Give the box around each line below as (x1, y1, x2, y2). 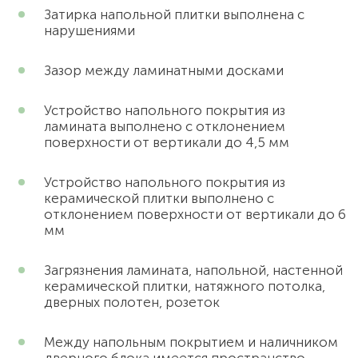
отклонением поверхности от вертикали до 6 (44, 206, 346, 222)
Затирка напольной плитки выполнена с (44, 6, 304, 22)
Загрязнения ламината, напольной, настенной (44, 262, 343, 278)
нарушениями (44, 22, 135, 38)
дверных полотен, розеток (44, 294, 220, 310)
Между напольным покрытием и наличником (44, 334, 338, 350)
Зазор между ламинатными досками (44, 62, 284, 78)
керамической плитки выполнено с (44, 190, 274, 206)
